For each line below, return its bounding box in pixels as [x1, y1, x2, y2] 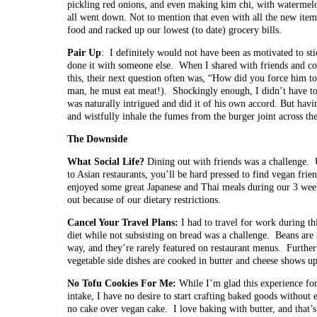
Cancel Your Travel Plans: [67, 217, 178, 228]
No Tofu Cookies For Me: [67, 278, 179, 289]
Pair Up [67, 47, 101, 58]
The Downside [67, 134, 127, 144]
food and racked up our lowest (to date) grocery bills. [67, 25, 282, 35]
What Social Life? [67, 156, 147, 167]
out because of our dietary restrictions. [67, 195, 221, 205]
